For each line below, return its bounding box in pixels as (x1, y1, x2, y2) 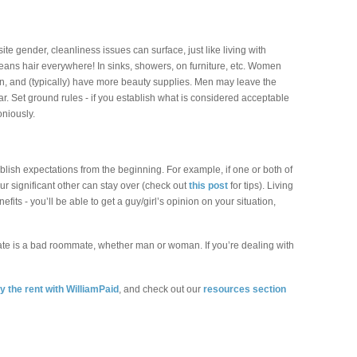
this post (189, 180, 228, 191)
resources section (203, 284, 286, 295)
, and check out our (119, 284, 203, 295)
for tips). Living (228, 180, 293, 191)
